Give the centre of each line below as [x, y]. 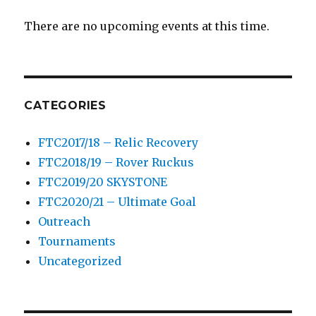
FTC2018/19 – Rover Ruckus [116, 162]
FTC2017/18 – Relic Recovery [119, 142]
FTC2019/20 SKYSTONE [103, 182]
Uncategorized [80, 261]
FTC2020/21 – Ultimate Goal [117, 201]
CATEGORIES [65, 105]
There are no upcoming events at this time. [147, 26]
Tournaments [77, 241]
